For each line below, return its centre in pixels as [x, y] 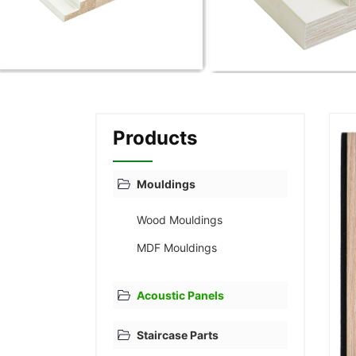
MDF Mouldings [177, 248]
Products [155, 138]
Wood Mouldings [180, 220]
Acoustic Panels [180, 295]
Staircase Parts [178, 335]
